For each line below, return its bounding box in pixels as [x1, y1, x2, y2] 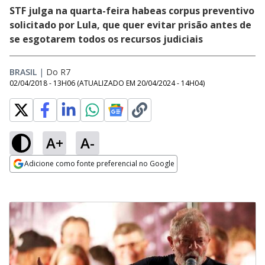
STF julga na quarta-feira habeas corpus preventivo [9, 4, 254, 17]
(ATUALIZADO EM [77, 78, 137, 88]
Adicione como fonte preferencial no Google [24, 159, 174, 169]
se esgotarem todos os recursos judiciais [9, 33, 203, 46]
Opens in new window [9, 173, 106, 186]
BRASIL [9, 66, 37, 77]
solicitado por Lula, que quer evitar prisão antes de [9, 18, 251, 31]
